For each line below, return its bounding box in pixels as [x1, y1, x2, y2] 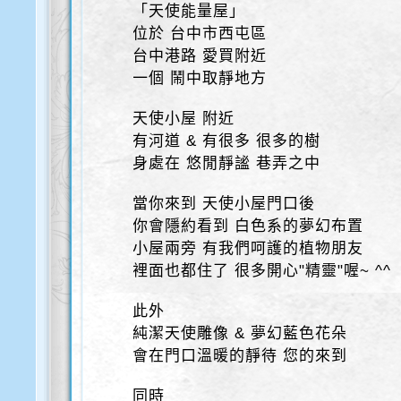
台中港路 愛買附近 [132, 47, 268, 64]
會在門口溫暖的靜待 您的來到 [132, 347, 348, 364]
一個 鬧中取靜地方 [132, 70, 268, 87]
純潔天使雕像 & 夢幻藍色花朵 [132, 325, 348, 342]
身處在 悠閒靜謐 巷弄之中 [132, 155, 321, 172]
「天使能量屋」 [132, 3, 246, 20]
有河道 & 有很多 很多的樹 [132, 132, 321, 149]
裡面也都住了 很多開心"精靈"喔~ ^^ [132, 262, 392, 279]
